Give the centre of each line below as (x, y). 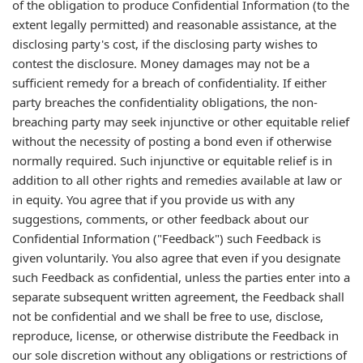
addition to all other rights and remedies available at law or (177, 180)
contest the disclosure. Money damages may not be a (161, 63)
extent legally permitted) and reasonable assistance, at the (174, 24)
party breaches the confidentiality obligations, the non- (165, 102)
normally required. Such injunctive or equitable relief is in (172, 160)
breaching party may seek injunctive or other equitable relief (181, 122)
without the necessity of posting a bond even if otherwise (172, 141)
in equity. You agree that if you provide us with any (154, 199)
